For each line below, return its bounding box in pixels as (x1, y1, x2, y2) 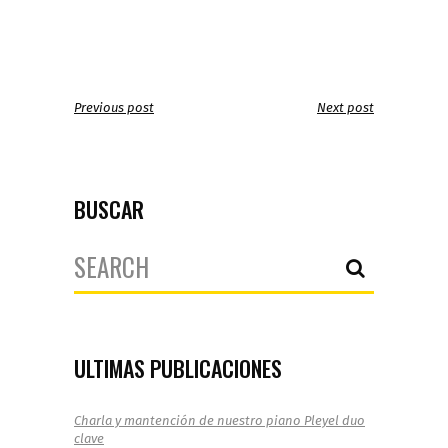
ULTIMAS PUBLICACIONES (74, 352, 282, 385)
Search (73, 246, 117, 264)
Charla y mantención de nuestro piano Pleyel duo (74, 413, 365, 429)
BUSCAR (74, 193, 144, 226)
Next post (317, 100, 374, 116)
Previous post (74, 100, 154, 116)
